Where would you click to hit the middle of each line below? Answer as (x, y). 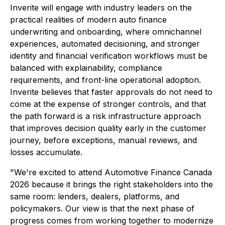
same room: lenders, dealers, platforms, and (95, 196)
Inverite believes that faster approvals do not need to (111, 92)
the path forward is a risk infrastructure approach (105, 116)
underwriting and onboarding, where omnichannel (106, 32)
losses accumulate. (46, 152)
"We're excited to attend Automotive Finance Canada (111, 172)
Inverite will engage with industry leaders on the (101, 8)
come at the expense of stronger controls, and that (108, 104)
